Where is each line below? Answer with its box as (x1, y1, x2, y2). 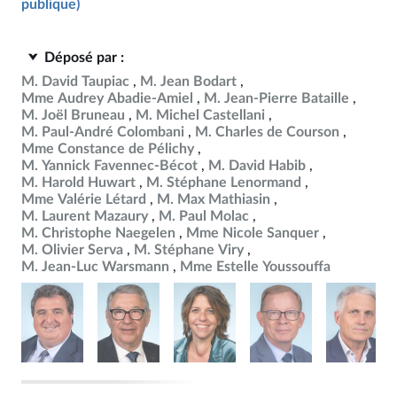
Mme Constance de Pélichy (21, 142, 194, 156)
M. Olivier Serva (21, 243, 123, 257)
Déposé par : (44, 51, 124, 65)
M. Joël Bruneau (21, 108, 125, 122)
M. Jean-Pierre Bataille (204, 91, 349, 105)
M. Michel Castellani (136, 108, 265, 122)
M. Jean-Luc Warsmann (21, 260, 169, 274)
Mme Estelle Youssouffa (180, 260, 331, 274)
